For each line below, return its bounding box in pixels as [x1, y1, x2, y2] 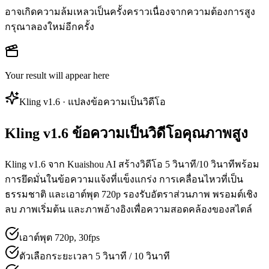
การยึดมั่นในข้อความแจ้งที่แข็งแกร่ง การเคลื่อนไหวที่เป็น [5, 174, 243, 184]
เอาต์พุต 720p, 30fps [19, 232, 100, 243]
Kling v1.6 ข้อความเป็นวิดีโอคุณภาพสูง [5, 125, 248, 141]
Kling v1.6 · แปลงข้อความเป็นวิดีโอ [19, 97, 166, 107]
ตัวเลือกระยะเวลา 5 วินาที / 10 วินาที [19, 250, 170, 261]
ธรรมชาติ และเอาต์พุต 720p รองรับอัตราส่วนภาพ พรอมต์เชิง [5, 189, 258, 199]
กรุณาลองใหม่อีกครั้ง [5, 22, 94, 32]
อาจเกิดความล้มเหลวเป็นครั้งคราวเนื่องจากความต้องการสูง [5, 7, 255, 17]
